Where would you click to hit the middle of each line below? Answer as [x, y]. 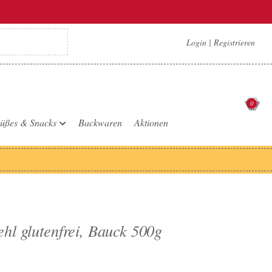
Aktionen [151, 122]
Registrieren [233, 42]
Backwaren [100, 122]
